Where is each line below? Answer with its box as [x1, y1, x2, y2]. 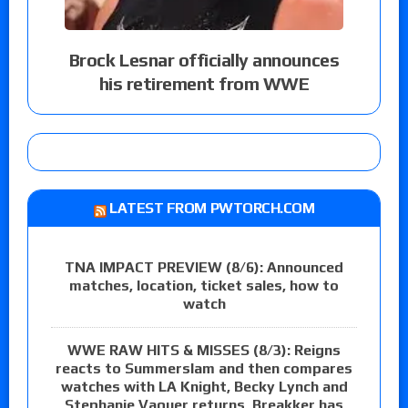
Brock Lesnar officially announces [68, 48, 340, 70]
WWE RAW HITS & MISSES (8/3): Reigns [67, 341, 341, 359]
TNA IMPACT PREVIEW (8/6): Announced [65, 258, 343, 276]
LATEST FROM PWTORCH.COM [109, 199, 315, 217]
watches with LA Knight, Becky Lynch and [60, 377, 348, 395]
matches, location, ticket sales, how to [69, 276, 339, 294]
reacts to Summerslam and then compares [56, 359, 352, 377]
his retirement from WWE [98, 72, 310, 94]
